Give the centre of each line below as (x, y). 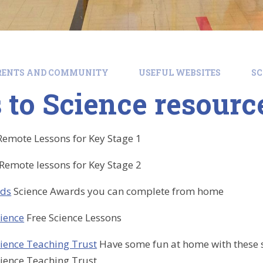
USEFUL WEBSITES (180, 73)
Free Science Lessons (74, 218)
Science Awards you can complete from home (119, 191)
